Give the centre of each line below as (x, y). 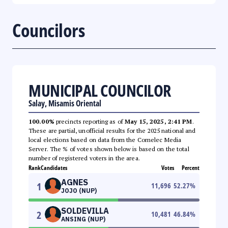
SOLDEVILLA (85, 210)
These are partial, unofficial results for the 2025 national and (112, 130)
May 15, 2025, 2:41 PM (159, 121)
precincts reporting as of (90, 121)
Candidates (54, 167)
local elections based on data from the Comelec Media (105, 139)
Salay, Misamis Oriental (65, 103)
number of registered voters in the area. (84, 158)
